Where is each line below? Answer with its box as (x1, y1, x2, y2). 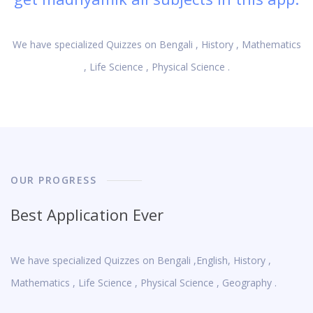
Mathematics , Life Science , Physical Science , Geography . (10, 276, 277, 289)
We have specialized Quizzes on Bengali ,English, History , (10, 254, 271, 267)
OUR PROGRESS (10, 173, 96, 187)
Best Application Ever (10, 204, 163, 225)
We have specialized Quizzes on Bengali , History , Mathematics (12, 38, 301, 51)
